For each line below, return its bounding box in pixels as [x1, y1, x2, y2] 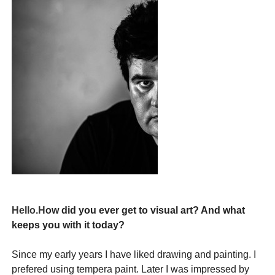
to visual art [139, 205, 193, 216]
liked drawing [134, 249, 193, 260]
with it [63, 220, 90, 231]
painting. [214, 249, 252, 260]
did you [61, 205, 97, 216]
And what [201, 205, 246, 216]
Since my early [12, 249, 77, 260]
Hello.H [12, 205, 46, 216]
